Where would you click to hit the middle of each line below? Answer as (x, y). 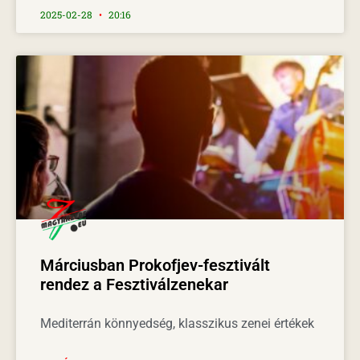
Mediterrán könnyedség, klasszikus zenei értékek (177, 323)
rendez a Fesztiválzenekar (134, 284)
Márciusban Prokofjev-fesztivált (155, 265)
